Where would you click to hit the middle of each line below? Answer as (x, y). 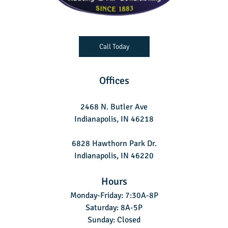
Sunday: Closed (114, 220)
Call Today (114, 47)
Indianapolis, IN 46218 (114, 119)
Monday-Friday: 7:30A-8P (114, 196)
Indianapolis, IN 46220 (114, 156)
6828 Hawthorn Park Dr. (114, 144)
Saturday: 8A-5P (114, 208)
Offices (114, 81)
